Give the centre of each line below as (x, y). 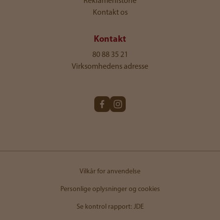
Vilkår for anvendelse (110, 172)
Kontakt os (110, 13)
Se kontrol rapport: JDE (110, 207)
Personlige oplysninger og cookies (110, 190)
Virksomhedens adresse (110, 67)
